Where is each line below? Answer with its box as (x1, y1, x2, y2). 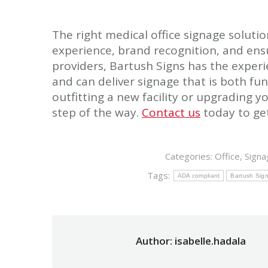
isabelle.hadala (172, 233, 246, 248)
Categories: (165, 150, 215, 162)
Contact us (142, 104, 200, 120)
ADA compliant (177, 172, 220, 179)
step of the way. (52, 104, 142, 120)
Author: (136, 233, 172, 248)
